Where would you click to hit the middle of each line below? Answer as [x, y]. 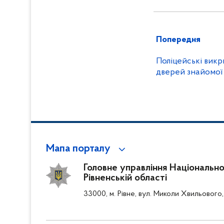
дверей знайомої [189, 72]
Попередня [178, 40]
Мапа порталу [78, 149]
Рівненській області [125, 178]
